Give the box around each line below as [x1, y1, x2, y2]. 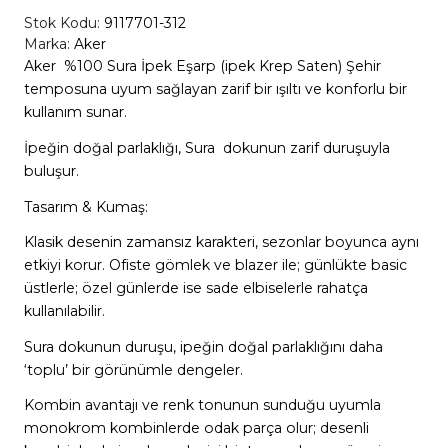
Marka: [23, 35, 70, 54]
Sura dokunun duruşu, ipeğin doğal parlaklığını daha [23, 337, 383, 356]
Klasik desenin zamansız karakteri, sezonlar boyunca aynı [23, 233, 419, 252]
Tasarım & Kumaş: [23, 197, 148, 216]
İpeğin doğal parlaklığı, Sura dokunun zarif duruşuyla [23, 138, 390, 157]
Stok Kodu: [23, 14, 104, 33]
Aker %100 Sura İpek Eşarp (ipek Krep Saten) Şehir [23, 57, 381, 76]
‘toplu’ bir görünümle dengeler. [23, 360, 243, 379]
